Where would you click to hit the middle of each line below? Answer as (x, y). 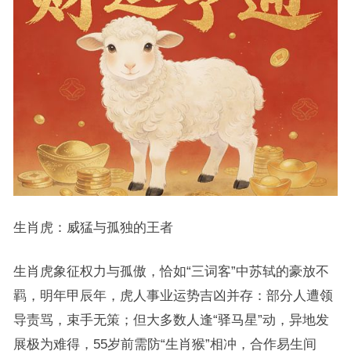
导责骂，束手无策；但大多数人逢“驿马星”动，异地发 (171, 320)
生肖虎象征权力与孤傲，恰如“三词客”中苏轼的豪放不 (171, 271)
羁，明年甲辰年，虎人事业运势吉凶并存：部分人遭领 (173, 296)
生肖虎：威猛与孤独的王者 (93, 228)
